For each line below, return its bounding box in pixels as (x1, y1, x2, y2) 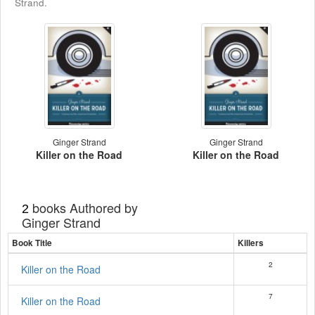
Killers (238, 237, 264, 249)
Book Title (12, 237, 52, 249)
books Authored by (29, 198, 138, 217)
